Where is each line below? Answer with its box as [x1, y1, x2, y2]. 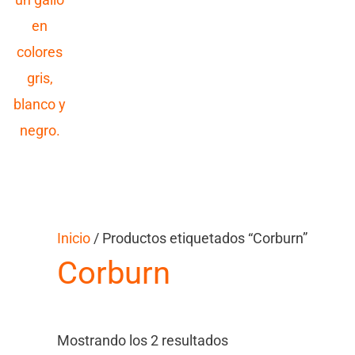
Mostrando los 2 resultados [57, 331, 228, 349]
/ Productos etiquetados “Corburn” [90, 229, 307, 246]
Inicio [57, 229, 90, 246]
